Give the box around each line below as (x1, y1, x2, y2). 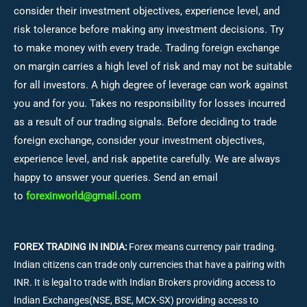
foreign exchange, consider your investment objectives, (14, 134, 265, 147)
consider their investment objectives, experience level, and (14, 4, 280, 17)
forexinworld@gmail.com (26, 189, 140, 202)
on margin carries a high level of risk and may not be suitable (14, 60, 292, 73)
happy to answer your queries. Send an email (14, 171, 218, 184)
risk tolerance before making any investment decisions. (14, 23, 267, 36)
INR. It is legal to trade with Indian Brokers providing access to (14, 277, 275, 288)
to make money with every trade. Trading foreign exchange (14, 41, 280, 54)
